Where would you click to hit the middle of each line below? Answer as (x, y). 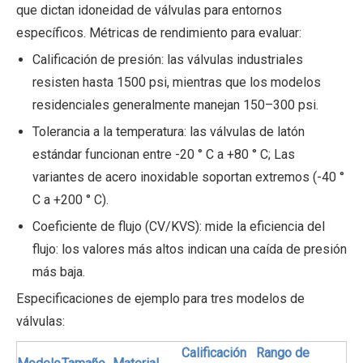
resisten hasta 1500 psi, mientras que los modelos (177, 82)
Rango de (283, 352)
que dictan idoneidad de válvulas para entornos (149, 10)
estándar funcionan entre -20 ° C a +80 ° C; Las (164, 154)
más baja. (59, 271)
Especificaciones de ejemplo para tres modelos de (160, 298)
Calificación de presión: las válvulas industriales (168, 59)
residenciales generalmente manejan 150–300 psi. (175, 105)
